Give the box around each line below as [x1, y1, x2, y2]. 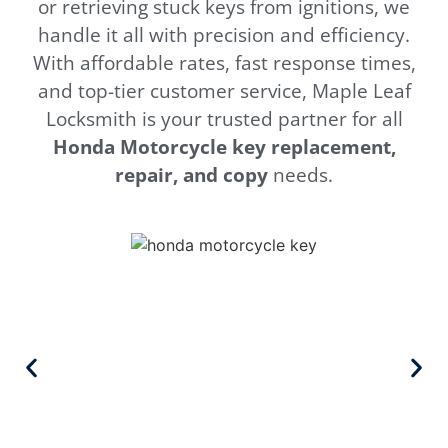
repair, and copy [115, 162, 268, 189]
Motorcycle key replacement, [119, 134, 396, 161]
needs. [268, 162, 333, 189]
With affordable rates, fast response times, [32, 50, 416, 77]
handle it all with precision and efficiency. [38, 22, 410, 49]
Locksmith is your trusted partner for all [45, 106, 403, 133]
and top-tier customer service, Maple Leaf [37, 78, 411, 105]
